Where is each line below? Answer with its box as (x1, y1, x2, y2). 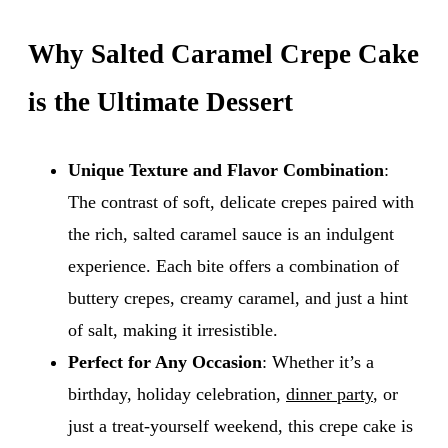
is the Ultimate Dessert (28, 86, 293, 117)
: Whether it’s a (262, 351, 374, 372)
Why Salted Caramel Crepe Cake (28, 38, 419, 69)
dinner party (286, 383, 373, 404)
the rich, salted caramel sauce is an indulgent (68, 223, 394, 244)
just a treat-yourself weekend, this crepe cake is (68, 415, 413, 436)
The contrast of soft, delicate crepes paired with (68, 191, 414, 212)
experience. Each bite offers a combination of (68, 255, 399, 276)
